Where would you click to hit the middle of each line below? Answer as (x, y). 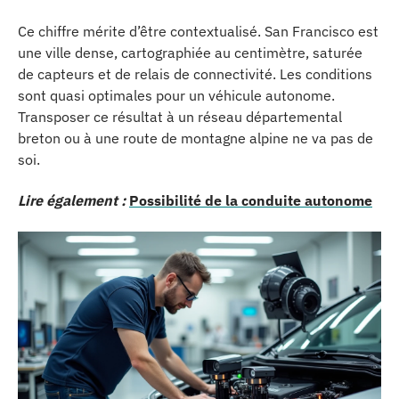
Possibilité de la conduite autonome (251, 200)
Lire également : (72, 200)
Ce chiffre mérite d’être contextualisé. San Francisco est (198, 31)
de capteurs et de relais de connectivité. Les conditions (195, 73)
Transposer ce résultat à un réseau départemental (180, 116)
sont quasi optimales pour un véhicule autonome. (176, 95)
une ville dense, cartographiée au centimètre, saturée (190, 52)
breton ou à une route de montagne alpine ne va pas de (195, 138)
